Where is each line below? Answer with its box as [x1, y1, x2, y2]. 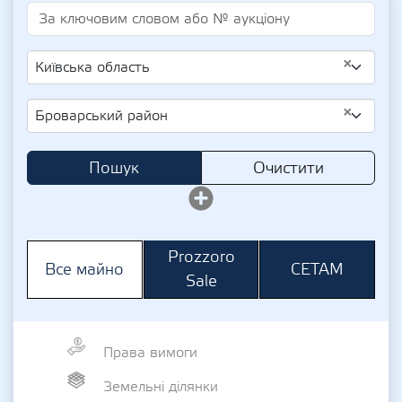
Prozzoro [167, 247, 235, 267]
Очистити [252, 158, 324, 179]
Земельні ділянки [103, 377, 218, 396]
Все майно [45, 259, 125, 280]
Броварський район [35, 107, 168, 125]
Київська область [35, 58, 150, 76]
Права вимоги [103, 343, 197, 362]
